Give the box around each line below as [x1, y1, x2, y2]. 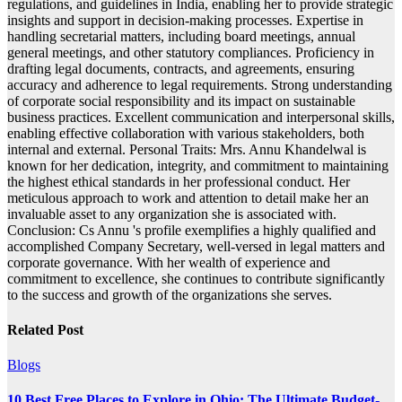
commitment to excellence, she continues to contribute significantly [7, 270, 385, 286]
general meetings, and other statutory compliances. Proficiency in [7, 44, 374, 60]
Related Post [7, 321, 83, 337]
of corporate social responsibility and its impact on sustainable [7, 92, 355, 109]
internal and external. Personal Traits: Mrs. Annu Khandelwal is [7, 141, 366, 157]
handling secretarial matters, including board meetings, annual [7, 28, 355, 44]
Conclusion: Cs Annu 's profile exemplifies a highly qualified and [7, 222, 376, 238]
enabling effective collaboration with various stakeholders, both [7, 125, 364, 141]
